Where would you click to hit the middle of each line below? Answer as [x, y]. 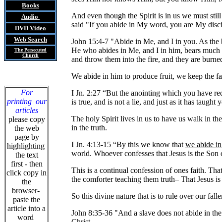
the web [27, 128]
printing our [27, 101]
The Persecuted [30, 50]
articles [27, 110]
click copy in [27, 173]
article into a [27, 208]
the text [27, 155]
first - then [27, 164]
